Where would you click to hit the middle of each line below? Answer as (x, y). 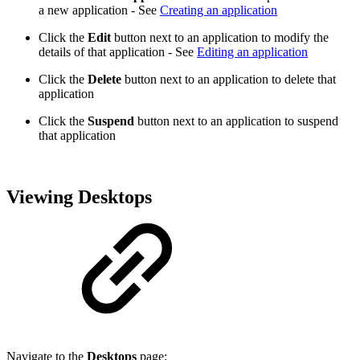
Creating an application (219, 10)
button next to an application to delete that (229, 79)
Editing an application (252, 51)
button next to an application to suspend (236, 121)
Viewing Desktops (79, 196)
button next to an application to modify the (220, 37)
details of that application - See (118, 51)
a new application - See (99, 10)
